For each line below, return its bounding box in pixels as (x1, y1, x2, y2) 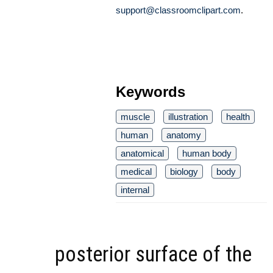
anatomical (121, 147, 164, 158)
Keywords (116, 83, 185, 100)
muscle (121, 111, 150, 122)
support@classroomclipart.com (116, 4, 241, 15)
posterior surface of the (55, 241, 252, 267)
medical (121, 166, 152, 177)
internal (121, 184, 149, 195)
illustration (168, 111, 208, 122)
